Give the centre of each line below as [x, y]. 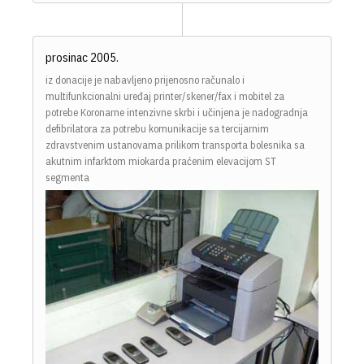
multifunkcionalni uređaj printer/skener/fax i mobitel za [165, 97]
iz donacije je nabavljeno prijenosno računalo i [145, 80]
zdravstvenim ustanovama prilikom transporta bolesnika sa [175, 145]
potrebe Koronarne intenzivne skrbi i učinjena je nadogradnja [177, 113]
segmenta [67, 178]
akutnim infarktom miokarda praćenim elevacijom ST [161, 162]
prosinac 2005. [82, 58]
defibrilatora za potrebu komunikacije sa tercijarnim [157, 129]
